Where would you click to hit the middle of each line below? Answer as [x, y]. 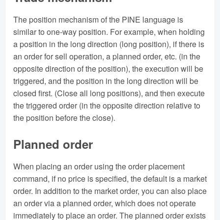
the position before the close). [64, 117]
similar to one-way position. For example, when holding [109, 31]
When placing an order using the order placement [99, 166]
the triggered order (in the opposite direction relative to [107, 105]
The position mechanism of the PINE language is [98, 19]
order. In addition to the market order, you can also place [110, 191]
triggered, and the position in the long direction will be [106, 81]
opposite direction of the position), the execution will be [108, 68]
